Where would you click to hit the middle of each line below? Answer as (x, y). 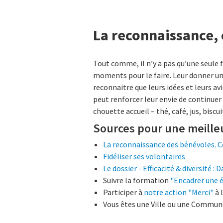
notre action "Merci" (179, 192)
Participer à (123, 192)
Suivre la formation (137, 180)
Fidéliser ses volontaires (144, 157)
